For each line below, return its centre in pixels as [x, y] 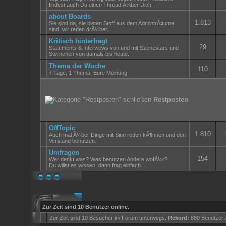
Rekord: [179, 218]
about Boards [70, 16]
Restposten [171, 100]
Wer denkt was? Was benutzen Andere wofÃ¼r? [108, 159]
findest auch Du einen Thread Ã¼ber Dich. [101, 5]
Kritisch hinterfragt [78, 41]
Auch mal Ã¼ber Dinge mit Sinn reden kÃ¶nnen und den [117, 135]
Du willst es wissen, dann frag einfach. [96, 165]
